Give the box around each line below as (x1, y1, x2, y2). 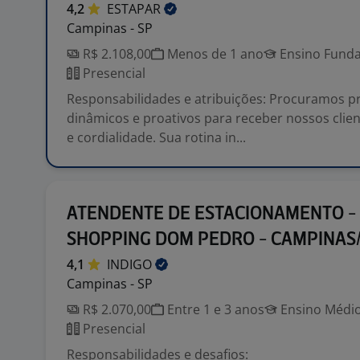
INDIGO (107, 256, 155, 273)
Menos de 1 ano (164, 45, 264, 63)
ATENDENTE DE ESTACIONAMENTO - (67, 205, 356, 223)
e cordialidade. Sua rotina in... (67, 129, 246, 146)
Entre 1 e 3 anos (164, 301, 264, 318)
